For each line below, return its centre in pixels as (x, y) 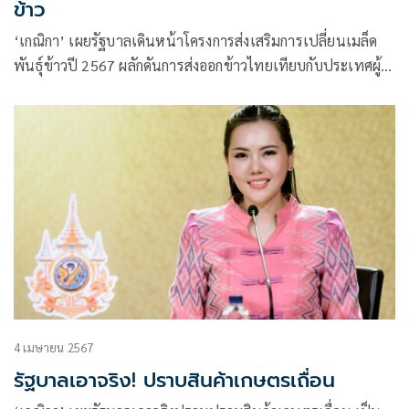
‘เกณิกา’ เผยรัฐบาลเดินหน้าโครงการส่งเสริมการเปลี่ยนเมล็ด (196, 40)
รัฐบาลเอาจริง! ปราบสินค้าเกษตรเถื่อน (174, 380)
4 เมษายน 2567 (54, 347)
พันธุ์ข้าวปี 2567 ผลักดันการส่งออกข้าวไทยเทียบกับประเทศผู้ (198, 65)
